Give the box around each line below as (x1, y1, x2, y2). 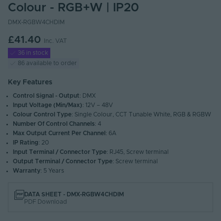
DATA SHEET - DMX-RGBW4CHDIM (24, 191, 124, 198)
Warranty (13, 168, 41, 174)
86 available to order (18, 60, 77, 67)
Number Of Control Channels (13, 121, 95, 127)
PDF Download (24, 199, 67, 205)
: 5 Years (40, 168, 65, 174)
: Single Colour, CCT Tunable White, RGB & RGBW (72, 111, 212, 118)
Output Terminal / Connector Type (13, 158, 113, 165)
